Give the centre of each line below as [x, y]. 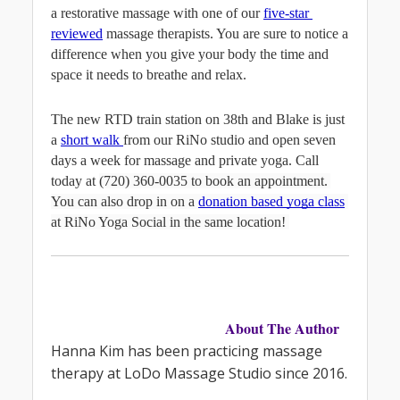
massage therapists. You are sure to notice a [227, 33]
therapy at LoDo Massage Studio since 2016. [199, 374]
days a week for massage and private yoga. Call [185, 160]
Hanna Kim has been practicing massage [187, 351]
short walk [92, 139]
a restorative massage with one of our [157, 12]
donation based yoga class [271, 201]
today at [75, 180]
